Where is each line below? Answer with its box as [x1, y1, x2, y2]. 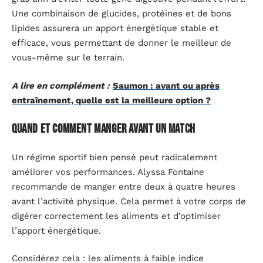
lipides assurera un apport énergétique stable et [12, 23, 218, 34]
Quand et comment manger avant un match [12, 122, 195, 137]
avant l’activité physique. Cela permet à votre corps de [12, 195, 246, 207]
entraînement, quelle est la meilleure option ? [12, 95, 211, 106]
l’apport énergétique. [12, 225, 101, 236]
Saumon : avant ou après [113, 80, 220, 91]
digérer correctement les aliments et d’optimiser [12, 210, 221, 221]
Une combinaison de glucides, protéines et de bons [12, 8, 231, 19]
